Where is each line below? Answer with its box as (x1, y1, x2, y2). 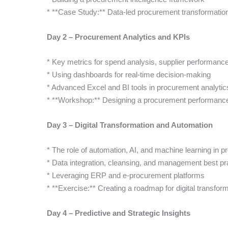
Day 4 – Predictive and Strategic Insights (47, 209, 190, 217)
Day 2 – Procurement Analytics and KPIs (47, 33, 190, 41)
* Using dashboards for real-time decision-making (47, 70, 211, 79)
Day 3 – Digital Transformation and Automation (47, 121, 213, 129)
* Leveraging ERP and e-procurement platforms (47, 171, 205, 180)
